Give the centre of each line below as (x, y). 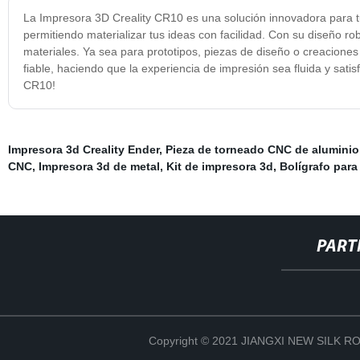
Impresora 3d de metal (99, 166)
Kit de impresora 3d (219, 166)
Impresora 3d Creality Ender (83, 149)
